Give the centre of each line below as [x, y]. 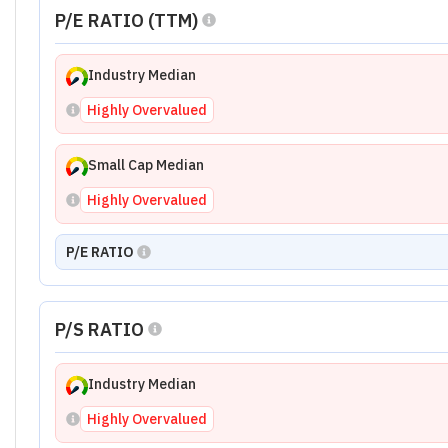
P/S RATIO [99, 329]
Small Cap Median [145, 165]
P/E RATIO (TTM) [126, 20]
